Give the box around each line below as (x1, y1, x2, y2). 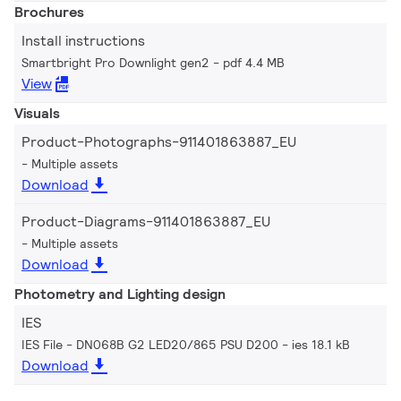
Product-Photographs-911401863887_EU (21, 132, 296, 151)
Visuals (14, 103, 60, 123)
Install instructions (21, 30, 145, 50)
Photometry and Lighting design (14, 284, 226, 303)
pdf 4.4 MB (223, 54, 285, 71)
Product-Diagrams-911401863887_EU (21, 211, 270, 231)
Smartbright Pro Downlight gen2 (21, 54, 209, 71)
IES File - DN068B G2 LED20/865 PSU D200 (21, 336, 278, 353)
